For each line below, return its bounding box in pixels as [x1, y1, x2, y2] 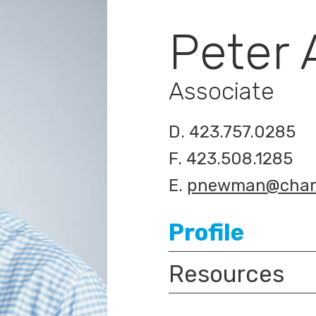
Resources [169, 260, 285, 288]
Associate [169, 77, 275, 106]
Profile [169, 219, 245, 246]
